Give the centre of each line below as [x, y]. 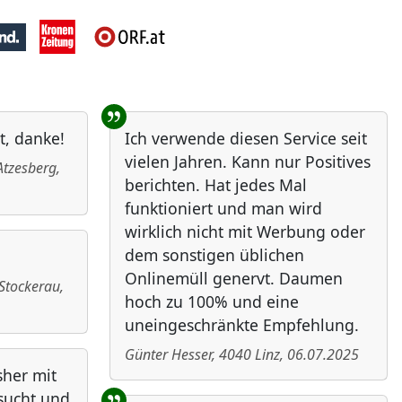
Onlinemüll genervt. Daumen [234, 279]
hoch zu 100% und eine [212, 302]
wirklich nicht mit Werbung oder [245, 232]
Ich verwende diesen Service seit [246, 139]
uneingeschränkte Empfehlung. [242, 325]
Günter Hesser [168, 355]
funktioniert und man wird [223, 209]
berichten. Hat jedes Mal [216, 185]
